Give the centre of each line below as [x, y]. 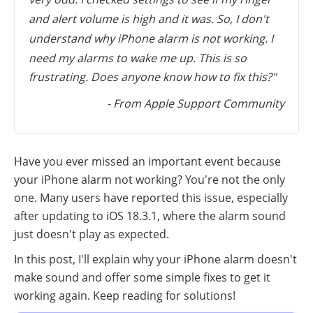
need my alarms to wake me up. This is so [138, 58]
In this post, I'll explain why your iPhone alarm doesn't [155, 259]
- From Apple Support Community [196, 103]
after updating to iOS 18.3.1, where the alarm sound [150, 216]
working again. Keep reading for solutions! [125, 295]
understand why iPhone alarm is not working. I [151, 38]
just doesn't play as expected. [92, 234]
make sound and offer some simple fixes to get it [142, 277]
